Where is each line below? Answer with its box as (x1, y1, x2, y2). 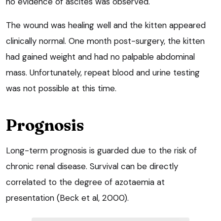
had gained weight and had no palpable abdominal (6, 51, 195, 63)
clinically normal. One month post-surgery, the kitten (6, 36, 205, 47)
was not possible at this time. (6, 83, 116, 94)
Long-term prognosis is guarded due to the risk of (6, 145, 197, 156)
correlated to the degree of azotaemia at (6, 177, 165, 188)
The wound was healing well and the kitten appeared (6, 20, 206, 31)
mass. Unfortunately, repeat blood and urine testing (6, 67, 200, 78)
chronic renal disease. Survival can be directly (6, 161, 178, 172)
